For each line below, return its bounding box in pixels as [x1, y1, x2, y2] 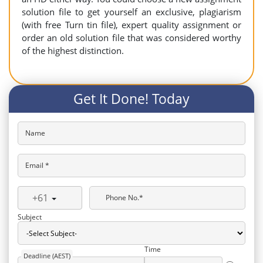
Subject [18, 212, 42, 222]
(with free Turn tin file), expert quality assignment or [22, 19, 241, 31]
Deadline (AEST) [23, 251, 70, 260]
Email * [25, 160, 49, 170]
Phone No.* [106, 192, 143, 203]
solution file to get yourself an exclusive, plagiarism [22, 6, 241, 18]
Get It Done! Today [73, 89, 190, 108]
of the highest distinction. [22, 45, 124, 56]
